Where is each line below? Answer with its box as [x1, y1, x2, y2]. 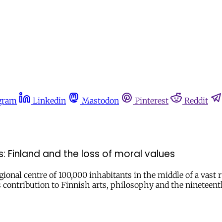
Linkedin [33, 96, 66, 106]
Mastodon [82, 96, 119, 106]
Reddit [184, 96, 208, 106]
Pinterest [135, 96, 168, 106]
